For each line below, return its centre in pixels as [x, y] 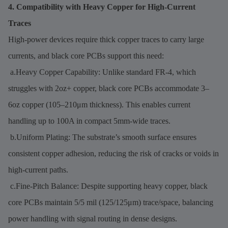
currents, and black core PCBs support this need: [86, 55]
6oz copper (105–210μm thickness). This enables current [99, 104]
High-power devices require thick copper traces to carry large [106, 39]
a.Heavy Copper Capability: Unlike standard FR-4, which [102, 72]
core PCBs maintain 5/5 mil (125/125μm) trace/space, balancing [111, 202]
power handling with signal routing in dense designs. [93, 218]
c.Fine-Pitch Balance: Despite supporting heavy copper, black [108, 186]
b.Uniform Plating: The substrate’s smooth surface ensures [102, 137]
